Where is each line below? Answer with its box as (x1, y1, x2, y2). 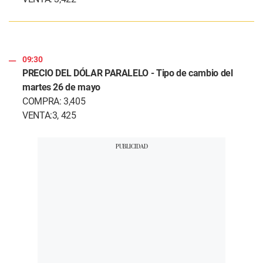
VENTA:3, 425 (22, 110, 76, 121)
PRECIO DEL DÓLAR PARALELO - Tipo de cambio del (22, 68, 233, 79)
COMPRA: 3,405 (22, 96, 86, 107)
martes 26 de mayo (22, 82, 100, 93)
